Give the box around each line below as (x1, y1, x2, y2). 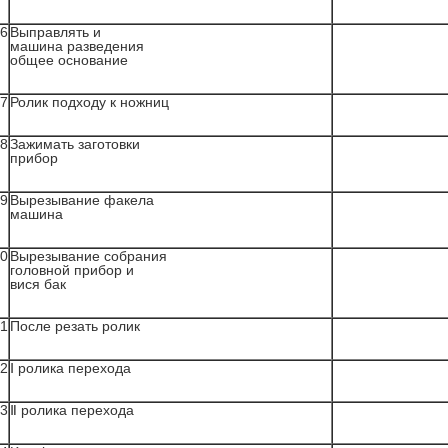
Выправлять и (10, 24, 101, 40)
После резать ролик (10, 318, 140, 334)
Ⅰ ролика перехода (10, 360, 131, 376)
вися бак (10, 276, 66, 292)
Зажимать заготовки (10, 136, 140, 152)
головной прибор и (10, 262, 134, 278)
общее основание (10, 52, 128, 68)
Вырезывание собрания (10, 248, 167, 264)
